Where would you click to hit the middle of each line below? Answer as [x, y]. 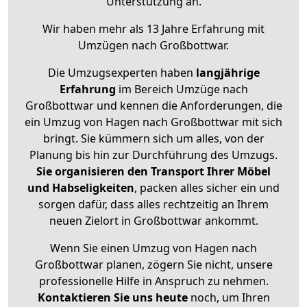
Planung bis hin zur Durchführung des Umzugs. [153, 155]
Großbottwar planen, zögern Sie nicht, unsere [153, 265]
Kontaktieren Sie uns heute [112, 298]
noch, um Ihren [229, 298]
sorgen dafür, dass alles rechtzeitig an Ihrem [153, 205]
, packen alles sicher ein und [207, 188]
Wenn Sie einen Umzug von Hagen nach [153, 248]
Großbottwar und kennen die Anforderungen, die [153, 106]
